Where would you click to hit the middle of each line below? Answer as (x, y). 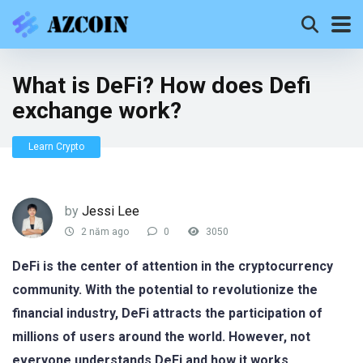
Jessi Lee (111, 211)
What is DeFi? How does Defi (162, 85)
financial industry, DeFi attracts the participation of (167, 313)
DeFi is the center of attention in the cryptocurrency (173, 266)
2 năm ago (104, 232)
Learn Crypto (56, 147)
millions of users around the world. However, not (161, 337)
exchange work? (97, 111)
